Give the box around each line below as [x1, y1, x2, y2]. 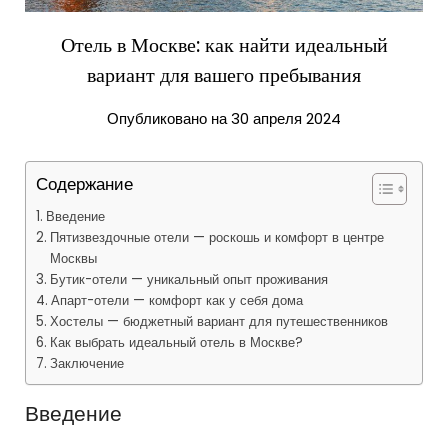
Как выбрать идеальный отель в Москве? [49, 333, 303, 353]
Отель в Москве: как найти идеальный [60, 31, 388, 60]
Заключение [49, 354, 124, 374]
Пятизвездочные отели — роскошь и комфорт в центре [49, 228, 384, 248]
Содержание [36, 172, 133, 197]
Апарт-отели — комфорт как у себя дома [50, 291, 303, 311]
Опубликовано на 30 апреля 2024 [107, 108, 341, 130]
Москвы [49, 249, 97, 269]
